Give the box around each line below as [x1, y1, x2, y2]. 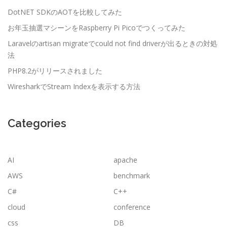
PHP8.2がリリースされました [8, 66, 102, 76]
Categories [8, 117, 66, 130]
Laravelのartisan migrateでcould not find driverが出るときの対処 [8, 39, 217, 49]
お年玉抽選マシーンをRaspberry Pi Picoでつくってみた [8, 23, 185, 33]
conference [113, 202, 150, 212]
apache [113, 155, 137, 165]
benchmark [113, 171, 150, 181]
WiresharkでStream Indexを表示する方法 [8, 82, 140, 92]
